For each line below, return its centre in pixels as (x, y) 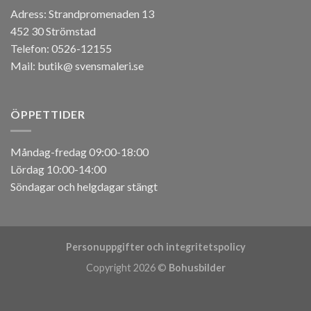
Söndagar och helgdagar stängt (84, 187)
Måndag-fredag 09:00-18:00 (79, 152)
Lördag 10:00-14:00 (58, 169)
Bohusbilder (197, 268)
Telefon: (31, 48)
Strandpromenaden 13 (101, 13)
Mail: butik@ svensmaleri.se (77, 65)
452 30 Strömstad (53, 31)
